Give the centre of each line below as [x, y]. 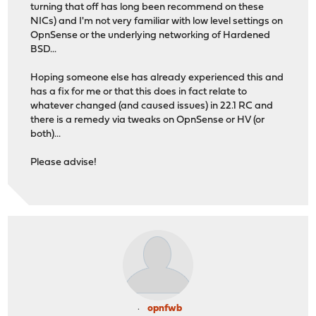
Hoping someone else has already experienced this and [157, 78]
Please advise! [64, 163]
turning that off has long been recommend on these [147, 8]
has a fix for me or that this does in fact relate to [139, 92]
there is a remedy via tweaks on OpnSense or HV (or [148, 121]
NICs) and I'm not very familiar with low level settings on [157, 22]
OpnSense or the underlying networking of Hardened [151, 36]
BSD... [44, 50]
